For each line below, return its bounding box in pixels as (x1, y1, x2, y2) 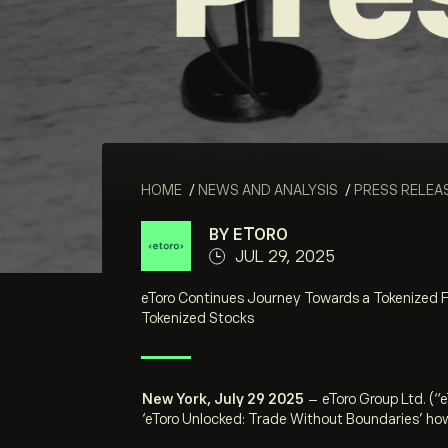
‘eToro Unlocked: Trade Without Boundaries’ (142, 411, 423, 427)
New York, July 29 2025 (142, 391, 304, 407)
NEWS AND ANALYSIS (198, 182, 338, 198)
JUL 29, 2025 (235, 248, 335, 266)
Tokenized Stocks (141, 310, 254, 326)
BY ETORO (209, 226, 288, 244)
